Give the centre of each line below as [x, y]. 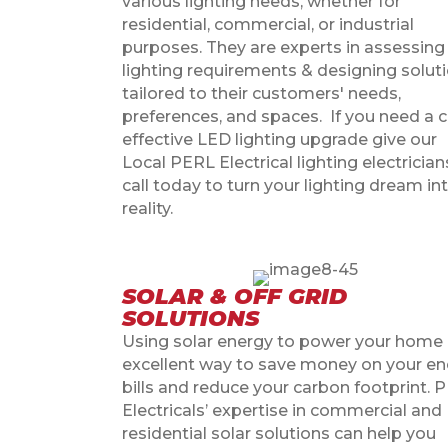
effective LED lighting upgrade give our [279, 139]
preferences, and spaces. [222, 116]
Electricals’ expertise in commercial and [282, 410]
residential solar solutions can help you [279, 433]
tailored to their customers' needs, [261, 93]
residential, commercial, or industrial [268, 24]
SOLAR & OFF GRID [234, 296]
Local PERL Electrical [209, 162]
